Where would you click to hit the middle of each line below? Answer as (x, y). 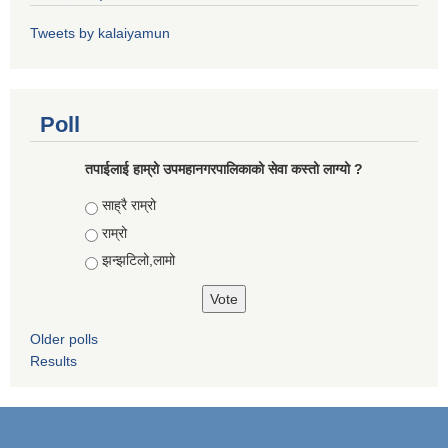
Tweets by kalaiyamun (100, 33)
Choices (113, 205)
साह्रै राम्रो (129, 205)
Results (53, 361)
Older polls (64, 339)
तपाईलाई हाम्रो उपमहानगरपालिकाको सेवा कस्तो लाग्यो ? (224, 169)
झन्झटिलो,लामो (138, 260)
